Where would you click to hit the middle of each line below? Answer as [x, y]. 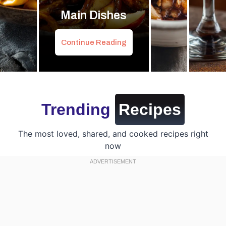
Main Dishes [94, 15]
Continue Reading [94, 42]
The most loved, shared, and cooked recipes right [113, 134]
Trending [78, 109]
